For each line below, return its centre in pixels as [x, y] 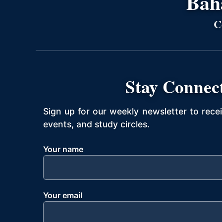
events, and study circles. [96, 124]
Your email [63, 195]
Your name [63, 149]
